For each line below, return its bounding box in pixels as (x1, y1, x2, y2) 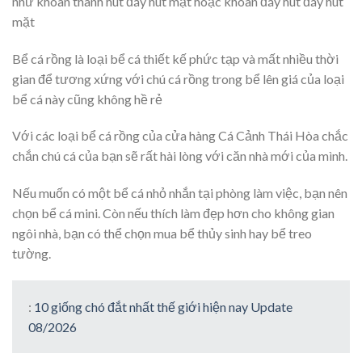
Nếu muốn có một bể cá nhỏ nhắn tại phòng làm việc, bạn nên (12, 185, 347, 201)
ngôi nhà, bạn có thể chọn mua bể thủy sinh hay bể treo (12, 225, 312, 242)
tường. (12, 246, 51, 262)
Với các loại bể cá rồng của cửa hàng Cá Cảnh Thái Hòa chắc (12, 128, 348, 144)
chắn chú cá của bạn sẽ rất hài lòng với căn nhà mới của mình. (12, 148, 347, 164)
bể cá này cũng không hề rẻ (12, 90, 162, 107)
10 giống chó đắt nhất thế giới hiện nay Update (34, 299, 293, 315)
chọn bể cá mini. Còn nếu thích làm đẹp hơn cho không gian (12, 205, 335, 221)
